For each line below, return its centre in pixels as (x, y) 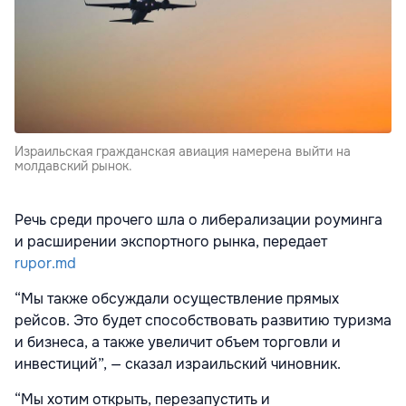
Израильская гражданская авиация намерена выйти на (183, 151)
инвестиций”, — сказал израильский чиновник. (178, 364)
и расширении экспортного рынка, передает (171, 242)
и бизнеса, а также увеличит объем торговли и (178, 342)
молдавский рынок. (73, 166)
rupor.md (45, 263)
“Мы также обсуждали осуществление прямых (177, 299)
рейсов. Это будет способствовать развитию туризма (203, 320)
